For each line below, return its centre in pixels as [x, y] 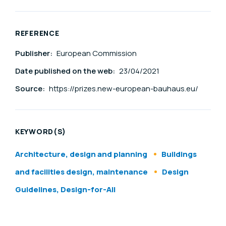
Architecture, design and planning [81, 154]
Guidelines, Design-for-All [65, 189]
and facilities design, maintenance [81, 172]
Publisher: [35, 53]
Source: [31, 88]
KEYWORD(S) [41, 131]
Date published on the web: [66, 71]
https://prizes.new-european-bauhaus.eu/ [124, 88]
